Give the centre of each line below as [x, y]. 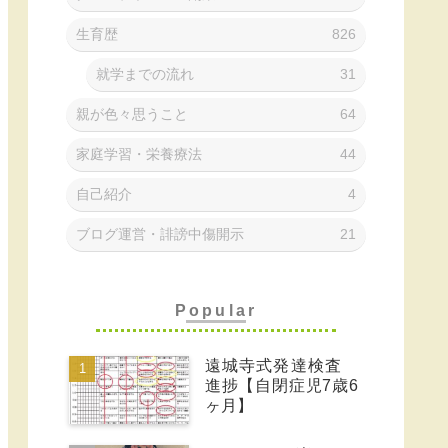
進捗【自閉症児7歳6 [281, 386]
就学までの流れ [145, 74]
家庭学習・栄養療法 [139, 154]
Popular [216, 310]
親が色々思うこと [132, 114]
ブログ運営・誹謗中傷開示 [160, 234]
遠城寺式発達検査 [281, 366]
